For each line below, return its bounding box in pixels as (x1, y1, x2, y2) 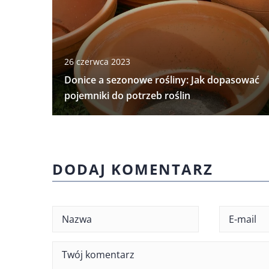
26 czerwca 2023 (64, 55, 130, 67)
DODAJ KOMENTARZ (52, 159, 213, 179)
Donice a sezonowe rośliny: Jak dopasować (64, 73, 259, 86)
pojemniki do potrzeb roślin (64, 88, 190, 102)
